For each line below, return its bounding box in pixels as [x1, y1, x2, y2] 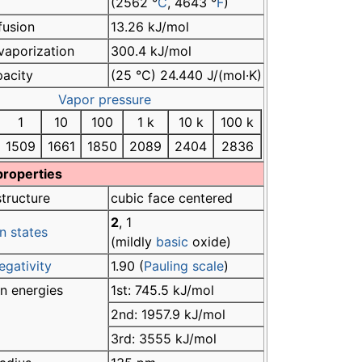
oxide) [188, 234, 231, 250]
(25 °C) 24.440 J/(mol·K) [111, 67, 262, 84]
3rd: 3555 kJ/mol [111, 330, 217, 347]
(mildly [111, 234, 156, 250]
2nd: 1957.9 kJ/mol [111, 306, 225, 323]
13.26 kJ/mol [111, 19, 189, 36]
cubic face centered [111, 190, 233, 207]
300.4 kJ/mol [111, 43, 192, 60]
